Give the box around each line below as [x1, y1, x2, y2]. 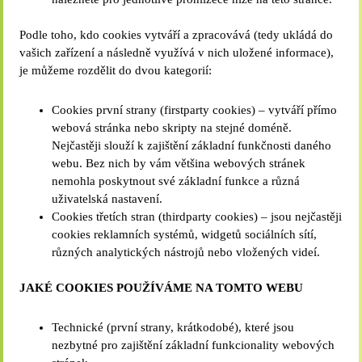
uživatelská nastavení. [52, 192, 163, 205]
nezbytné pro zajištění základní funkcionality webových [52, 339, 335, 351]
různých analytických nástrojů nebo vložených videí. [52, 246, 321, 259]
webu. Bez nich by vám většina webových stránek [52, 157, 306, 170]
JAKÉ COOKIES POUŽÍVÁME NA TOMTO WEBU [19, 281, 304, 294]
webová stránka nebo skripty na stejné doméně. [52, 121, 293, 134]
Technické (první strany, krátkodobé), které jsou [52, 321, 295, 334]
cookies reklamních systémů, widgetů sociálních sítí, [52, 228, 318, 241]
